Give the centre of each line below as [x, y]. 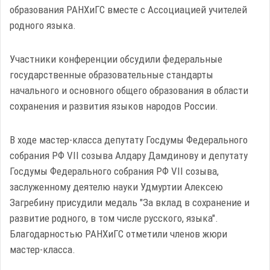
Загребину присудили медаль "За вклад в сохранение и [130, 202]
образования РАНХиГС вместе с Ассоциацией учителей [128, 9]
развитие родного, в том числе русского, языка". [114, 218]
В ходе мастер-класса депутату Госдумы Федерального [129, 140]
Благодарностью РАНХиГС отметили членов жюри [118, 234]
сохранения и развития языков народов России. [114, 106]
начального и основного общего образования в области [129, 90]
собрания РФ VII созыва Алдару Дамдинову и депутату [129, 155]
